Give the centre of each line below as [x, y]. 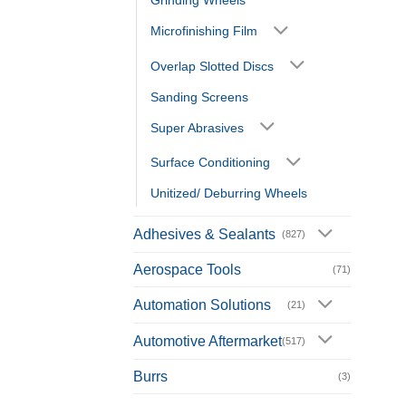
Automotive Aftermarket [208, 341]
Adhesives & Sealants [204, 235]
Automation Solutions [202, 305]
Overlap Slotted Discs [212, 66]
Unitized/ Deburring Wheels [229, 193]
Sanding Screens [199, 97]
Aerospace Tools [187, 270]
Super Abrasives [197, 127]
